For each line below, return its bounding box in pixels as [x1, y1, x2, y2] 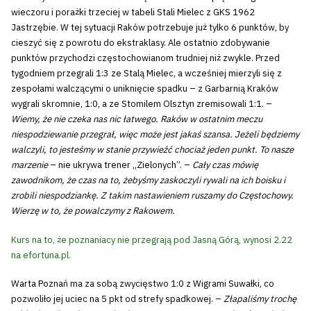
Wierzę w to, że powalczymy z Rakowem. [11, 205, 175, 217]
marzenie [11, 159, 48, 171]
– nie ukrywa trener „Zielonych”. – [48, 159, 192, 171]
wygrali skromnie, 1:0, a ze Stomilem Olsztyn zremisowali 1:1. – [11, 98, 272, 110]
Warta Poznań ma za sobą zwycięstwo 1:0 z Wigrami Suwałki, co [11, 278, 274, 290]
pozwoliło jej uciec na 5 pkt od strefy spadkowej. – [11, 293, 224, 305]
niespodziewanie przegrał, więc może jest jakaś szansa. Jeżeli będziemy [11, 128, 299, 141]
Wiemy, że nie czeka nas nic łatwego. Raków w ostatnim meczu [11, 113, 262, 126]
